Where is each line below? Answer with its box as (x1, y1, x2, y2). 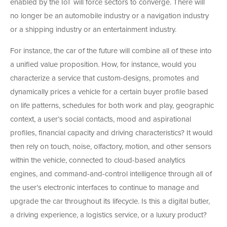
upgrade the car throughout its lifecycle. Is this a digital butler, (10, 198, 210, 206)
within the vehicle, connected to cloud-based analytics (10, 157, 185, 165)
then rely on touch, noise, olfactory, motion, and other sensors (10, 143, 211, 151)
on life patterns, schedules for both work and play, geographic (10, 102, 214, 110)
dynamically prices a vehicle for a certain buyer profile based (10, 88, 208, 96)
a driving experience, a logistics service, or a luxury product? (10, 211, 207, 219)
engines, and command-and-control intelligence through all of (10, 170, 212, 178)
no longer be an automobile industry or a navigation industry (10, 12, 209, 20)
